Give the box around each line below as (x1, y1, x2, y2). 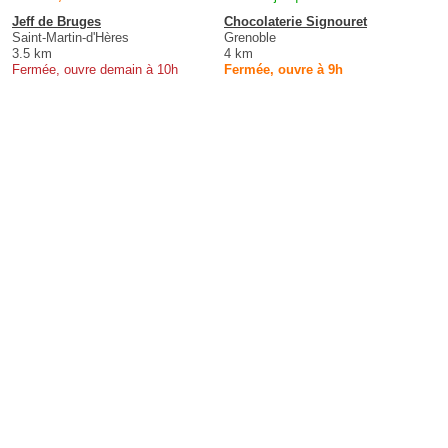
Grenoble (224, 29, 276, 45)
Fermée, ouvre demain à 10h (12, 61, 178, 77)
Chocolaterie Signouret (224, 13, 367, 29)
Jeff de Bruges (12, 13, 101, 29)
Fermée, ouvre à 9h (224, 61, 343, 77)
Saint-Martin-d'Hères (12, 29, 129, 45)
